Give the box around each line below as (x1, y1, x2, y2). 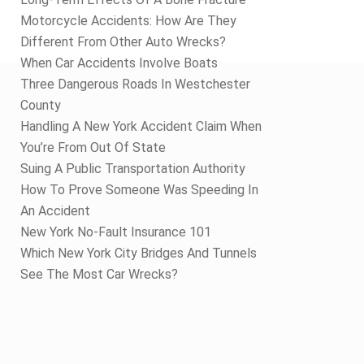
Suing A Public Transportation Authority (20, 161, 245, 176)
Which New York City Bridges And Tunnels (20, 245, 257, 261)
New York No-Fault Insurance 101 (20, 224, 211, 240)
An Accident (20, 203, 90, 219)
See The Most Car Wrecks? (20, 266, 178, 282)
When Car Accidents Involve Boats (20, 55, 218, 71)
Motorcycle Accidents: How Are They (20, 13, 236, 28)
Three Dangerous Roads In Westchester (20, 76, 250, 92)
